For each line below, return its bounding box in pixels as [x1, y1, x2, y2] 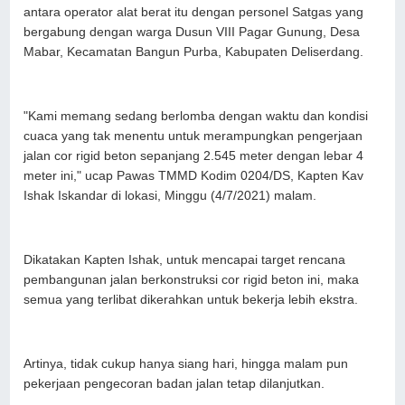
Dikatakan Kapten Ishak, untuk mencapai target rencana [24, 252, 346, 267]
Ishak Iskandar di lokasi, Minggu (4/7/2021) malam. [24, 188, 321, 202]
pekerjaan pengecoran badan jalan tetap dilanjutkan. [24, 376, 329, 391]
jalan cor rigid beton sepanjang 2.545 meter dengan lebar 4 [24, 148, 364, 163]
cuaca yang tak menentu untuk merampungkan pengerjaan [24, 128, 363, 143]
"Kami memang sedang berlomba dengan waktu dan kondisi [24, 108, 369, 123]
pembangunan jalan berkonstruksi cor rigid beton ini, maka [24, 272, 360, 287]
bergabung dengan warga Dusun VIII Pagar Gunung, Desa [24, 24, 361, 39]
